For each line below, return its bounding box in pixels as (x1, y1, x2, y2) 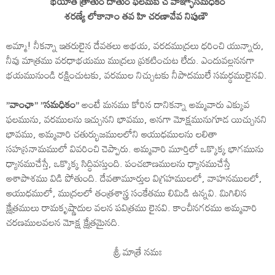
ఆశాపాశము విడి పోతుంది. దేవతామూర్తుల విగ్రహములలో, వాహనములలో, (6, 168, 262, 188)
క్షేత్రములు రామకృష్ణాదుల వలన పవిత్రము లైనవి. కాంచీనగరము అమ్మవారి (6, 197, 257, 217)
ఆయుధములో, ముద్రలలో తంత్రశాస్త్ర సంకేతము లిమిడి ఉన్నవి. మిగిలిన (6, 182, 247, 203)
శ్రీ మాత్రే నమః (113, 241, 162, 261)
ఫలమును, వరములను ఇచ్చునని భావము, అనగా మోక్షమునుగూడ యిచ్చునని (6, 109, 267, 129)
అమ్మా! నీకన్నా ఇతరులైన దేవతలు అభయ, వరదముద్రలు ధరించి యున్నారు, (6, 35, 264, 55)
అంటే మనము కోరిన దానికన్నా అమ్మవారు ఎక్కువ (79, 94, 250, 114)
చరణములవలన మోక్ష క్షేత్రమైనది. (6, 212, 120, 232)
